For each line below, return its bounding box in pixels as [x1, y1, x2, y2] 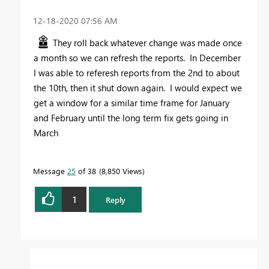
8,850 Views [101, 166, 142, 177]
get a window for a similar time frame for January [34, 97, 229, 109]
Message [33, 166, 67, 177]
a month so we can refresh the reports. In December [34, 52, 241, 64]
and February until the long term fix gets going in [34, 112, 228, 124]
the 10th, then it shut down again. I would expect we [34, 82, 242, 94]
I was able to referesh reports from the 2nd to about [34, 67, 240, 79]
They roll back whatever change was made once [53, 37, 242, 49]
